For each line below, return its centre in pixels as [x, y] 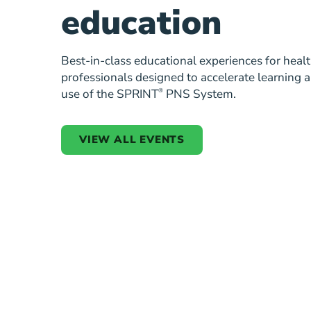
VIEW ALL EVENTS [132, 140]
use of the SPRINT [110, 94]
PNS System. [200, 94]
